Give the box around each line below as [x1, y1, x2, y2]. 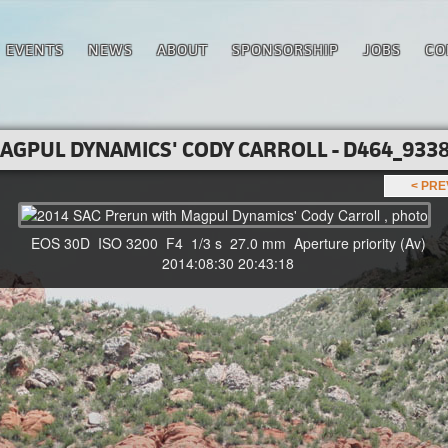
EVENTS [6, 40, 64, 59]
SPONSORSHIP [232, 40, 339, 59]
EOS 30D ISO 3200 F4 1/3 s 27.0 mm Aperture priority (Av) [22, 233, 426, 253]
